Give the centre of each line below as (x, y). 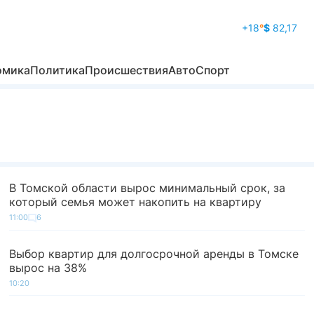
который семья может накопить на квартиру (136, 202)
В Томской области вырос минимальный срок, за (148, 188)
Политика (57, 70)
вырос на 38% (48, 267)
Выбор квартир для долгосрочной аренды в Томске (154, 253)
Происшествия (127, 70)
